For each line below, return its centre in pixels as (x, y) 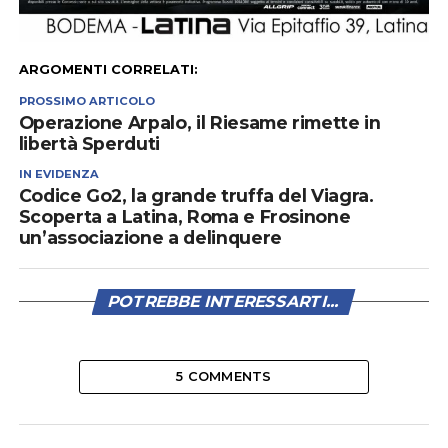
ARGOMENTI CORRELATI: (108, 70)
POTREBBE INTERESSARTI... (224, 302)
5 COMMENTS (224, 377)
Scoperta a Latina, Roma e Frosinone (184, 217)
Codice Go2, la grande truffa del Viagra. (196, 196)
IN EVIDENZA (58, 174)
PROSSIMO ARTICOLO (86, 101)
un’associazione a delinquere (150, 238)
